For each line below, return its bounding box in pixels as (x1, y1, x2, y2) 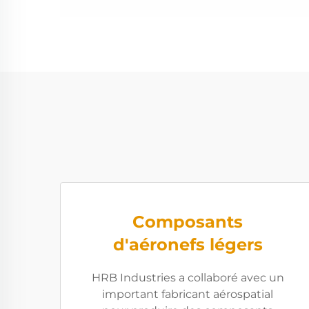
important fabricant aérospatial (102, 288, 273, 301)
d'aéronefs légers (112, 235, 263, 255)
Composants (132, 212, 243, 232)
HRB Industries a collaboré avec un (91, 271, 284, 284)
